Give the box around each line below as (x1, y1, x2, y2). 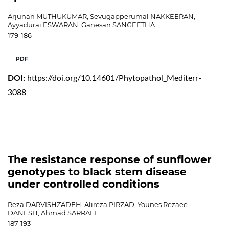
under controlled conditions (8, 177, 159, 190)
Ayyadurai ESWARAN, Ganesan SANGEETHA (8, 20, 155, 29)
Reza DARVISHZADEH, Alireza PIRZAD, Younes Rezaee (8, 200, 188, 209)
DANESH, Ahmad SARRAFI (8, 208, 96, 217)
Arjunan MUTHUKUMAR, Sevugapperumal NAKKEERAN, (8, 12, 195, 20)
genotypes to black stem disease (8, 165, 187, 178)
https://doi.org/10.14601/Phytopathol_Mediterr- (27, 74, 201, 82)
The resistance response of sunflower (8, 153, 212, 166)
